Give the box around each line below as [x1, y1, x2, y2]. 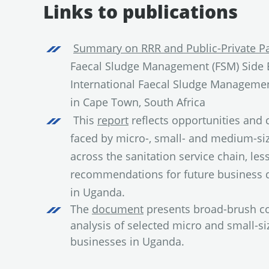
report [97, 112, 128, 127]
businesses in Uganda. [70, 234, 184, 249]
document [92, 201, 144, 216]
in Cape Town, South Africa [70, 94, 205, 109]
